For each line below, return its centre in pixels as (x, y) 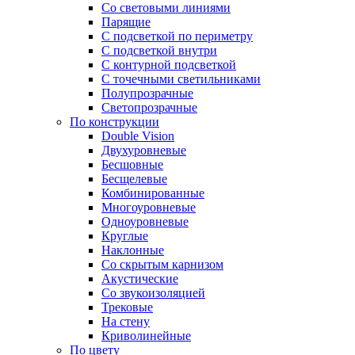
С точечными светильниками (181, 79)
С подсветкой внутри (159, 50)
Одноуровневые (145, 221)
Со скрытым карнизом (162, 264)
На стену (126, 321)
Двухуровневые (144, 150)
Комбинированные (153, 193)
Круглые (125, 236)
